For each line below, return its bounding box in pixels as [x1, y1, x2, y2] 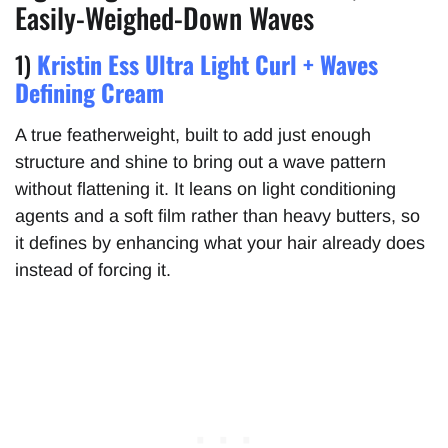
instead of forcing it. [15, 259, 171, 280]
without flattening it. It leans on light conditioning [15, 178, 396, 199]
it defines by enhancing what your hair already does [15, 232, 425, 253]
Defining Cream [15, 73, 164, 110]
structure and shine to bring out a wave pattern [15, 151, 386, 172]
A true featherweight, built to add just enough [15, 124, 371, 145]
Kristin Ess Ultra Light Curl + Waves [37, 45, 378, 82]
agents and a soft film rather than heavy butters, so [15, 205, 420, 226]
